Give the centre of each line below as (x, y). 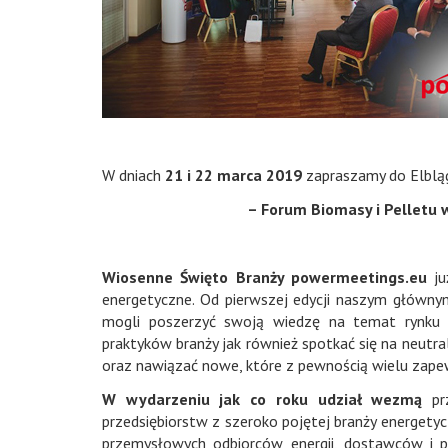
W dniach (134, 175)
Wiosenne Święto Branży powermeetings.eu (265, 277)
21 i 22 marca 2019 (234, 175)
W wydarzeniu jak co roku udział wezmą (267, 399)
